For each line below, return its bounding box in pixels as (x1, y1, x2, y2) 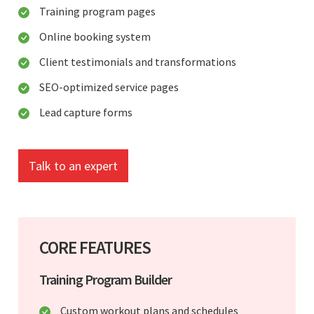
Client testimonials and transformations (39, 54, 236, 69)
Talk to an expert (29, 157, 118, 174)
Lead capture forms (39, 104, 132, 119)
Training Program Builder (39, 270, 172, 288)
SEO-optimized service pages (39, 79, 179, 94)
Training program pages (39, 4, 156, 18)
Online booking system (39, 29, 151, 43)
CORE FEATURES (39, 235, 151, 259)
